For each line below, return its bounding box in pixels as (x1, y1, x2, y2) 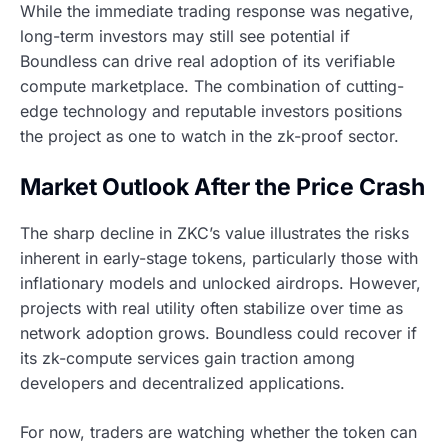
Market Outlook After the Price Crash (20, 173, 425, 202)
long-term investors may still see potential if (20, 26, 350, 47)
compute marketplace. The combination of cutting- (20, 76, 404, 97)
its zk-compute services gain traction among (20, 347, 355, 368)
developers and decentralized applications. (20, 372, 345, 393)
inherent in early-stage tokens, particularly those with (20, 247, 418, 268)
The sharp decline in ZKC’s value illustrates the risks (20, 222, 409, 243)
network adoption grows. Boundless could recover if (20, 322, 417, 343)
